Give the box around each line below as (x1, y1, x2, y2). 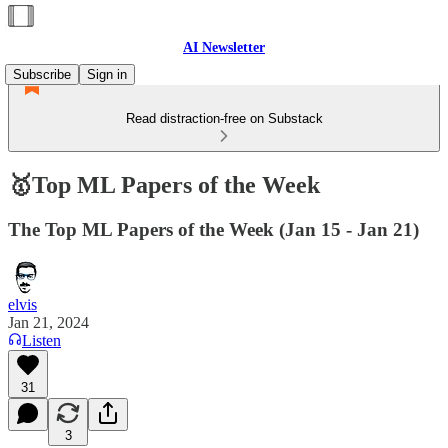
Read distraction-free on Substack (125, 111, 323, 126)
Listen (22, 331, 61, 349)
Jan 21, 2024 (8, 313, 89, 331)
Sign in (87, 67, 127, 82)
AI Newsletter (183, 40, 265, 55)
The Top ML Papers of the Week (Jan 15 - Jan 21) (8, 218, 419, 240)
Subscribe (13, 67, 71, 82)
